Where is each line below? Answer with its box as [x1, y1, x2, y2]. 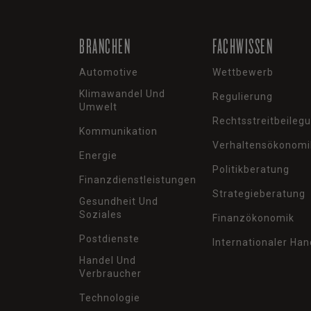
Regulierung [212, 90, 274, 102]
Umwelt [79, 101, 118, 112]
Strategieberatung [212, 187, 306, 199]
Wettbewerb [212, 66, 274, 78]
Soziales [79, 208, 123, 220]
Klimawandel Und [79, 87, 166, 99]
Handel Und [79, 254, 137, 266]
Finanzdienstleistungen [79, 174, 197, 185]
